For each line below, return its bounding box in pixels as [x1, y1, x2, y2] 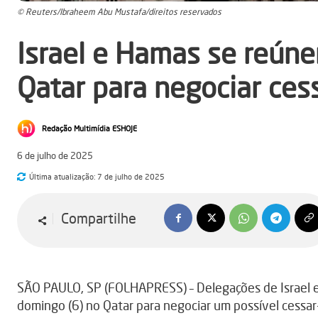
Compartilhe [61, 209, 136, 228]
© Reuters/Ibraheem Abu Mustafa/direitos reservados [17, 6, 221, 18]
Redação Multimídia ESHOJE [42, 124, 137, 134]
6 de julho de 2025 [17, 150, 93, 162]
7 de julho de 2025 [97, 171, 165, 182]
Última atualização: [29, 171, 95, 182]
